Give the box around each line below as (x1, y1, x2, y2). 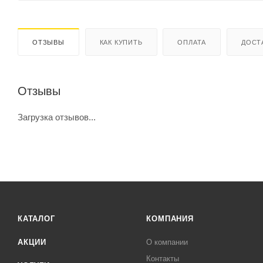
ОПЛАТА (177, 38, 207, 46)
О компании (146, 238, 188, 247)
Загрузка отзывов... (18, 112, 96, 122)
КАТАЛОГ (18, 214, 55, 223)
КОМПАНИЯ (146, 214, 194, 223)
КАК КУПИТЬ (99, 38, 143, 46)
